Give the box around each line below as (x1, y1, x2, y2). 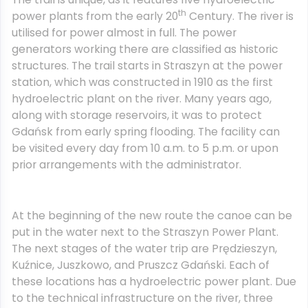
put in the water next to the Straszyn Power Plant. (12, 224, 278, 240)
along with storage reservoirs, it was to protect (12, 107, 262, 123)
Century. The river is (186, 8, 294, 24)
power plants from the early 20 (12, 8, 178, 24)
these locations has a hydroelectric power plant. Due (12, 274, 296, 289)
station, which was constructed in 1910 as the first (12, 74, 273, 90)
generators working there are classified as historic (12, 41, 278, 57)
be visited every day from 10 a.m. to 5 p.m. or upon (12, 140, 278, 156)
